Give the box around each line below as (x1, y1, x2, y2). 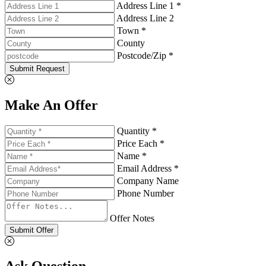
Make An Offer (5, 97, 98, 113)
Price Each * (117, 138, 164, 148)
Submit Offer (9, 225, 53, 235)
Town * (117, 25, 146, 36)
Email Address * (117, 163, 179, 173)
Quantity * (117, 125, 157, 136)
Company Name (117, 175, 179, 186)
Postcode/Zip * (117, 50, 173, 61)
